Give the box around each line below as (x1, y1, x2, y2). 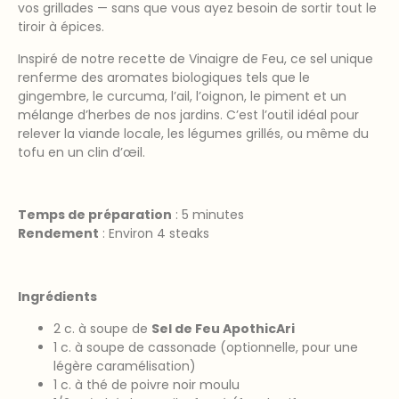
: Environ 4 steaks (99, 224, 209, 243)
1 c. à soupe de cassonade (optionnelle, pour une (53, 338, 358, 356)
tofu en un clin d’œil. (18, 142, 145, 161)
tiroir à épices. (18, 18, 104, 37)
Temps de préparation (18, 206, 172, 224)
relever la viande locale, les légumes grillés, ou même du (18, 124, 369, 142)
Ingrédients (18, 288, 97, 306)
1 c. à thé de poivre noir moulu (53, 375, 240, 394)
